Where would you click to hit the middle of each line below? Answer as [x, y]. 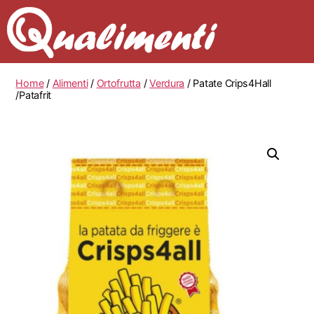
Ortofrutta [118, 83]
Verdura [167, 83]
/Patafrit [33, 95]
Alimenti [70, 83]
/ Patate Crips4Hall [228, 83]
